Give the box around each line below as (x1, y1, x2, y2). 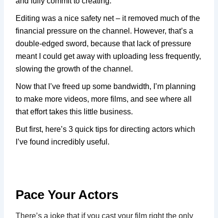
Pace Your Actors (16, 187, 119, 202)
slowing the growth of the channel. (16, 64, 133, 73)
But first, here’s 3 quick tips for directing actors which (16, 125, 196, 133)
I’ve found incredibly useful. (16, 137, 110, 146)
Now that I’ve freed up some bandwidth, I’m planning (16, 82, 196, 91)
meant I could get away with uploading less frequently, (16, 52, 201, 60)
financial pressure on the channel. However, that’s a (16, 26, 194, 35)
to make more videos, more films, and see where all (16, 94, 192, 103)
